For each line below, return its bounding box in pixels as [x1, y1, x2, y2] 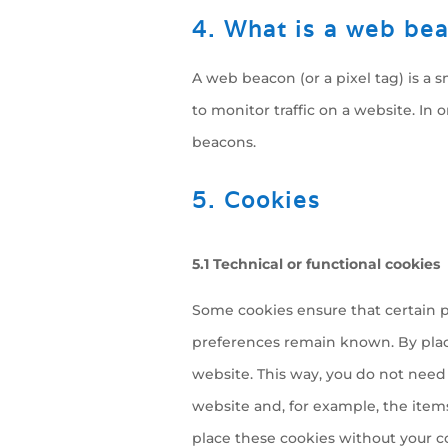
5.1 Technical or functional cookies [192, 255, 440, 273]
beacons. [192, 133, 256, 151]
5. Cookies [192, 186, 321, 214]
